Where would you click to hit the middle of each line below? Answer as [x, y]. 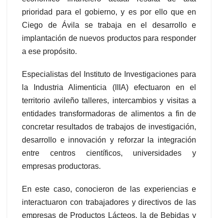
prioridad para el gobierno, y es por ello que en [109, 12]
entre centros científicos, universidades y [109, 153]
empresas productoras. [61, 166]
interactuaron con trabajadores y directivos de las [109, 202]
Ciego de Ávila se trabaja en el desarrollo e [109, 25]
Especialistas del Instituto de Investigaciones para [109, 74]
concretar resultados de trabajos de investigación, [109, 127]
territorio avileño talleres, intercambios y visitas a [109, 100]
